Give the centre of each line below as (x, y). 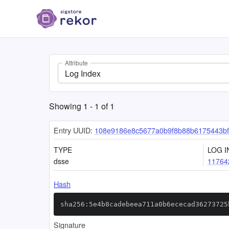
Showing (66, 106)
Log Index (83, 73)
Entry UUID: (73, 130)
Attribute (76, 63)
